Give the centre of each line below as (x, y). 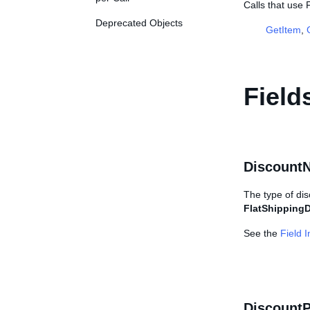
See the (262, 233)
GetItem (283, 30)
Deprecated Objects (139, 23)
